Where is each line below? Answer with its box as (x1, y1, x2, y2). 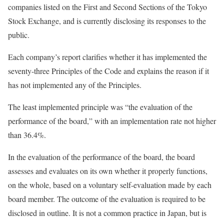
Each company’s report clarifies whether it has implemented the (8, 51, 207, 62)
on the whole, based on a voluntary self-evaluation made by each (8, 179, 211, 190)
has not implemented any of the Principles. (8, 79, 141, 90)
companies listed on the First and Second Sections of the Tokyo (8, 1, 207, 12)
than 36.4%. (8, 129, 46, 140)
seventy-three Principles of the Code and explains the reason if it (8, 65, 209, 76)
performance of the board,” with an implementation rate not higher (8, 115, 216, 126)
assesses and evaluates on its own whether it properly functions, (8, 165, 207, 176)
